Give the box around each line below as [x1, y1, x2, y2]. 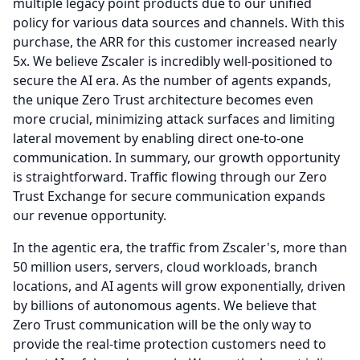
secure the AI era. [13, 72, 119, 89]
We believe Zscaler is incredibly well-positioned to [33, 52, 333, 70]
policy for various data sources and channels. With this [13, 14, 345, 31]
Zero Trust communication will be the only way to [13, 316, 312, 333]
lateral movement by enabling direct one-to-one [13, 129, 304, 147]
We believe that [223, 297, 317, 314]
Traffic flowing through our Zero [130, 168, 327, 186]
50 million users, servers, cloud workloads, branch [13, 258, 317, 276]
